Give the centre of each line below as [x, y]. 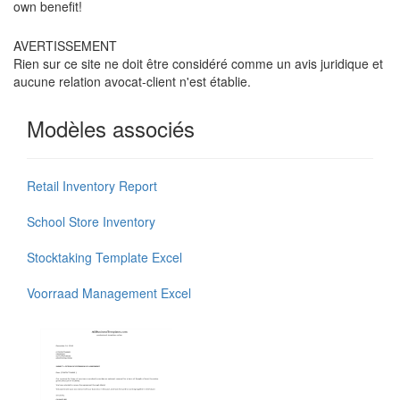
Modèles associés [111, 128]
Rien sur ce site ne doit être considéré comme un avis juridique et [198, 63]
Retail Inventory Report [92, 185]
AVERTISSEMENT [65, 45]
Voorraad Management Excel [109, 292]
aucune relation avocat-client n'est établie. [132, 81]
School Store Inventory [91, 221]
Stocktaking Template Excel [104, 257]
